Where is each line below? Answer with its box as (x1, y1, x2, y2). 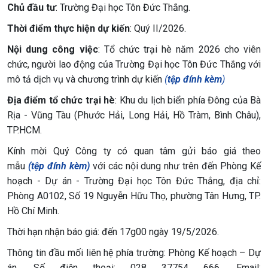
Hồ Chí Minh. (7, 205, 59, 217)
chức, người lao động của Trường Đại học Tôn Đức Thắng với (7, 59, 261, 70)
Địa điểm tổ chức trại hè (7, 95, 115, 106)
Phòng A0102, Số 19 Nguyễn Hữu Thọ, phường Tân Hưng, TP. (7, 190, 261, 202)
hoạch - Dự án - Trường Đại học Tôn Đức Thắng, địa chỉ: (7, 175, 261, 187)
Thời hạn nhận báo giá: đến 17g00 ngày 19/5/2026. (7, 226, 219, 237)
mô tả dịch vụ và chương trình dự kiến (7, 74, 165, 85)
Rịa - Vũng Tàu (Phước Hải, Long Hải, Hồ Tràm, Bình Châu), (7, 109, 261, 121)
